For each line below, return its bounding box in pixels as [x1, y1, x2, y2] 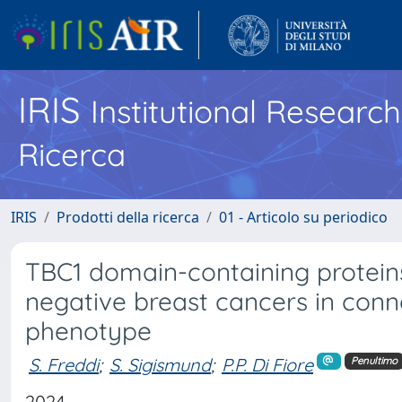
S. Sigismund [109, 353, 211, 376]
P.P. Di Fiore [222, 353, 313, 376]
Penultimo [350, 354, 398, 368]
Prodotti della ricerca [57, 207, 199, 227]
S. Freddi [29, 353, 99, 376]
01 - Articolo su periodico [219, 207, 388, 227]
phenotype [25, 315, 152, 346]
